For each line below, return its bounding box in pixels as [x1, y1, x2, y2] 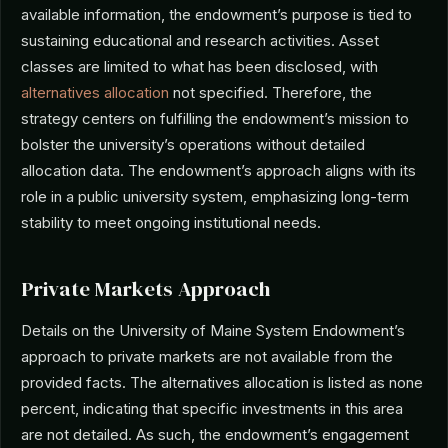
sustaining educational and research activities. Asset [21, 31, 379, 50]
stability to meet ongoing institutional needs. [21, 213, 321, 232]
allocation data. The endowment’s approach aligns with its [21, 161, 416, 180]
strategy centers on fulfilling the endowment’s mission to [21, 109, 409, 128]
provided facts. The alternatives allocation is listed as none [21, 373, 423, 392]
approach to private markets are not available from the [21, 347, 393, 366]
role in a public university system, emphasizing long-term [21, 187, 409, 206]
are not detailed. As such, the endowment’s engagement [21, 425, 409, 444]
